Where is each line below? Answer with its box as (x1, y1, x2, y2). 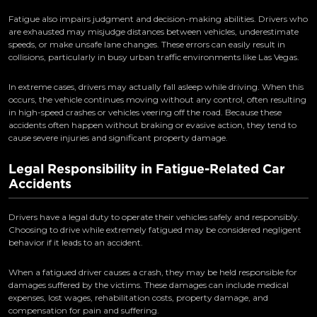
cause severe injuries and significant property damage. (8, 132, 228, 144)
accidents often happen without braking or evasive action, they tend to (8, 120, 296, 131)
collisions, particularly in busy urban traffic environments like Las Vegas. (8, 52, 299, 63)
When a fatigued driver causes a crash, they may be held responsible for (8, 267, 297, 278)
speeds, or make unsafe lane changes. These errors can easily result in (8, 39, 285, 50)
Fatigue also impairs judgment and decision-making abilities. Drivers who (8, 13, 308, 25)
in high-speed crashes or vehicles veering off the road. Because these (8, 107, 282, 118)
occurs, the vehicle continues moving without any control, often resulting (8, 94, 306, 105)
